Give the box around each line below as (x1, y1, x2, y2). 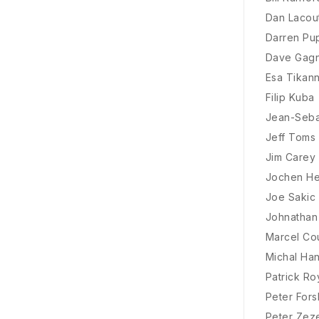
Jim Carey (265, 151, 316, 164)
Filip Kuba (265, 91, 315, 104)
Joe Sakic (265, 191, 316, 204)
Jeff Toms (265, 131, 316, 144)
